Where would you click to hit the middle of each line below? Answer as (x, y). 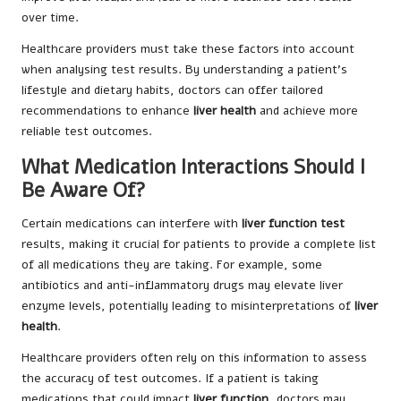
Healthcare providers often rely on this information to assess (194, 357)
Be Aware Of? (84, 190)
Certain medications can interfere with (132, 223)
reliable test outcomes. (87, 131)
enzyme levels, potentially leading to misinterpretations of (188, 305)
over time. (50, 17)
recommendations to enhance (107, 110)
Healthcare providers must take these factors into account (188, 48)
